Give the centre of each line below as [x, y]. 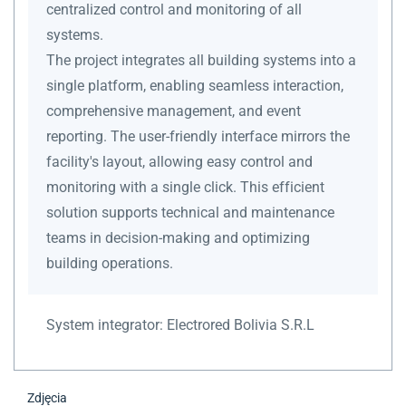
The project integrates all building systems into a [201, 60]
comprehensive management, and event [174, 111]
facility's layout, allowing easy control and [179, 161]
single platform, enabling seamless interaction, [195, 85]
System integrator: [106, 324]
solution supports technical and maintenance [190, 212]
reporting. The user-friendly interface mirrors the [198, 136]
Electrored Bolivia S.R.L [241, 324]
